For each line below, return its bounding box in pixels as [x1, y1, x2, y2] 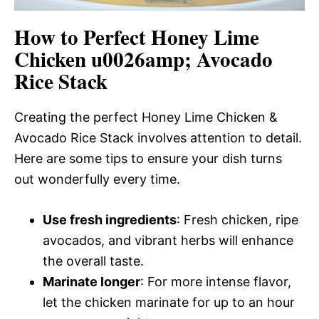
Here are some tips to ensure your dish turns [14, 150, 282, 166]
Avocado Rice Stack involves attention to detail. [14, 130, 302, 145]
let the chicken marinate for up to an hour [43, 294, 295, 310]
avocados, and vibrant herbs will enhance [43, 232, 293, 248]
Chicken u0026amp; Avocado [14, 43, 273, 74]
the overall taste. [43, 253, 144, 268]
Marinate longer [43, 273, 140, 289]
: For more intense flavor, [140, 273, 291, 289]
